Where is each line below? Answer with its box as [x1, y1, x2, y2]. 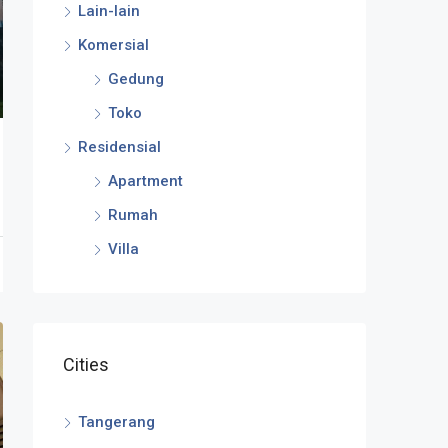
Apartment [108, 172, 183, 190]
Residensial [78, 138, 161, 156]
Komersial [78, 36, 149, 54]
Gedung [108, 70, 164, 88]
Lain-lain [78, 2, 140, 20]
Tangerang [78, 413, 155, 431]
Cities [63, 354, 109, 375]
